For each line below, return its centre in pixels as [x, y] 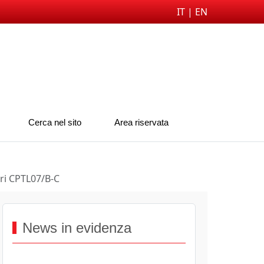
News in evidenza [77, 228]
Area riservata [141, 122]
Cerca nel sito [55, 122]
